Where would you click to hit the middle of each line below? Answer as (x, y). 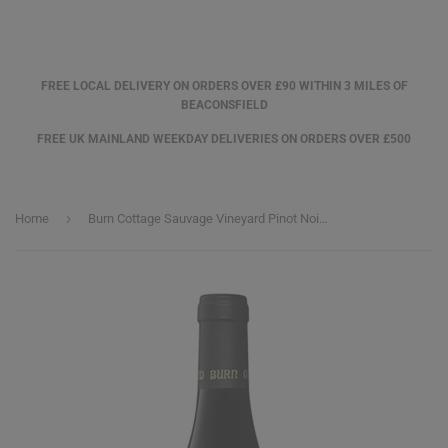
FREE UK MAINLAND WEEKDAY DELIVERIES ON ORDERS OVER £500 (224, 139)
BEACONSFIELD (224, 105)
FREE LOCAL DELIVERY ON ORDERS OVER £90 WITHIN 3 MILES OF (224, 86)
